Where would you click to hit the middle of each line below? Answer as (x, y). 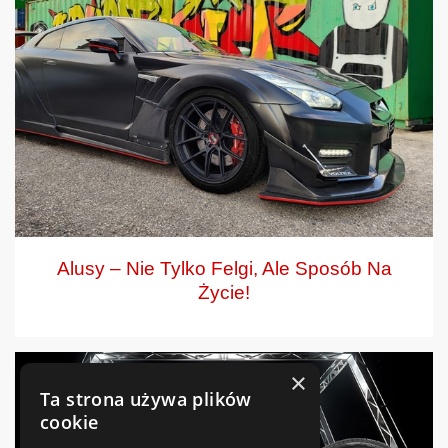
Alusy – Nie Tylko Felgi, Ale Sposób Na (224, 269)
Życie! (224, 293)
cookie (69, 422)
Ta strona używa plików (146, 399)
